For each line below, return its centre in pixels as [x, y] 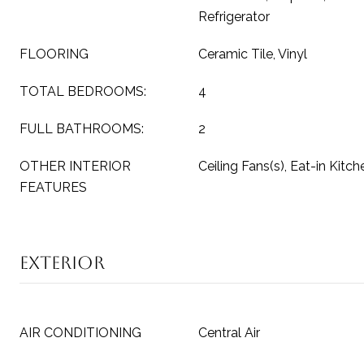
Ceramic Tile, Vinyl [253, 54]
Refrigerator [234, 17]
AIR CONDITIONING [80, 333]
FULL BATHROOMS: [82, 129]
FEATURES [53, 187]
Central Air [229, 333]
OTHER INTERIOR [75, 166]
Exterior [62, 263]
